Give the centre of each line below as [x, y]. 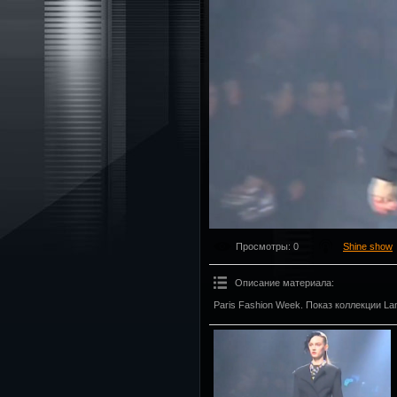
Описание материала [283, 283]
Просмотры [262, 247]
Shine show [368, 247]
